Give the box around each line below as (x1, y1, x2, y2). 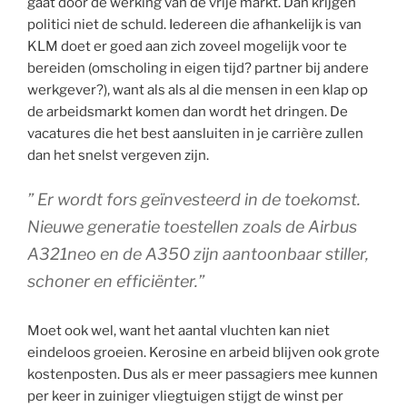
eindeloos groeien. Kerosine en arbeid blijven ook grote (27, 344, 380, 362)
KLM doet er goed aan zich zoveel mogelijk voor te (27, 37, 347, 55)
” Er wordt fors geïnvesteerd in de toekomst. (27, 190, 361, 210)
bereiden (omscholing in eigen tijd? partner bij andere (27, 59, 369, 76)
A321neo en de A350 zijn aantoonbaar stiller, (27, 244, 369, 264)
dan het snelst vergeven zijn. (27, 146, 209, 164)
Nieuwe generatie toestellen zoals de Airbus (27, 217, 357, 237)
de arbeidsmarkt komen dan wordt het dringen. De (27, 103, 348, 120)
